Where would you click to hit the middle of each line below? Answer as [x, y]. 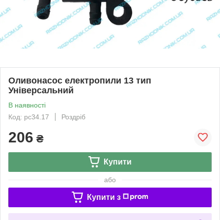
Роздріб [73, 117]
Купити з [104, 197]
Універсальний [41, 90]
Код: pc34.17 [29, 117]
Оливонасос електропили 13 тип [80, 80]
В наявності [27, 105]
